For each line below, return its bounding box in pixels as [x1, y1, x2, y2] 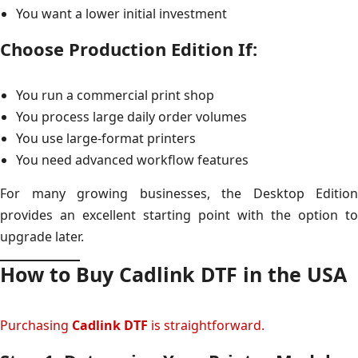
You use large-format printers [16, 129, 196, 147]
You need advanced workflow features [16, 150, 249, 169]
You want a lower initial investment [16, 4, 227, 22]
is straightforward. [148, 316, 265, 334]
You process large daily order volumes [16, 107, 247, 125]
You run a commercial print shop [16, 86, 214, 104]
